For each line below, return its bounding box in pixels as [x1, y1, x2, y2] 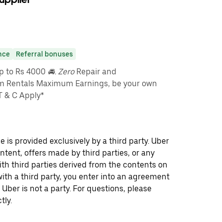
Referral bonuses [16, 50, 73, 58]
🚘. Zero [46, 67, 74, 76]
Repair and [74, 67, 116, 76]
